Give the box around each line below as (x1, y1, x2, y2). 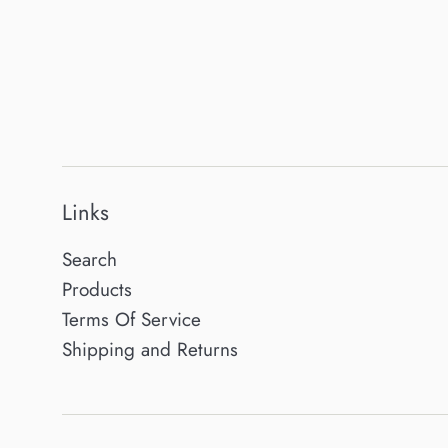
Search (62, 245, 117, 273)
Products (62, 275, 132, 303)
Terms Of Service (62, 305, 201, 333)
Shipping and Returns (62, 335, 238, 363)
